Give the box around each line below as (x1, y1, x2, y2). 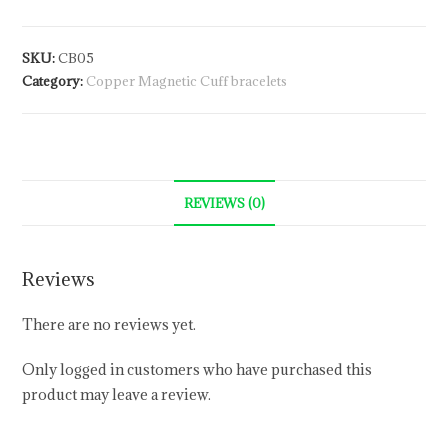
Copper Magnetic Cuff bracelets (86, 72, 288, 91)
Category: (22, 72, 87, 91)
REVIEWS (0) (183, 194, 265, 213)
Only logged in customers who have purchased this (22, 360, 373, 380)
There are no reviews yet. (22, 315, 197, 335)
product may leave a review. (22, 385, 212, 405)
